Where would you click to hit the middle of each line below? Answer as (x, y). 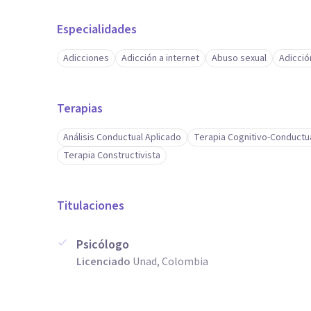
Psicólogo (103, 245)
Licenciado (103, 262)
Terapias (80, 109)
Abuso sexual (239, 58)
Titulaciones (91, 206)
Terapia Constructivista (112, 155)
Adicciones (86, 58)
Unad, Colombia (170, 262)
